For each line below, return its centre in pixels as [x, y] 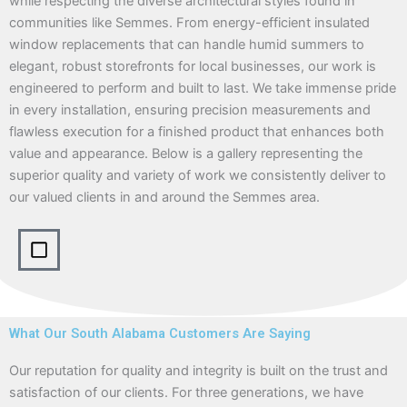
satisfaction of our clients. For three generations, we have [186, 393]
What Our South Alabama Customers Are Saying [160, 334]
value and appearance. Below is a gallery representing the [186, 154]
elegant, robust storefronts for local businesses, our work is [193, 67]
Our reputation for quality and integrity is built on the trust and [199, 371]
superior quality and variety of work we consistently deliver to [198, 176]
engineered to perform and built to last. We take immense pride [203, 89]
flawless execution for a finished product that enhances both [197, 132]
